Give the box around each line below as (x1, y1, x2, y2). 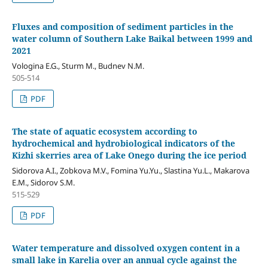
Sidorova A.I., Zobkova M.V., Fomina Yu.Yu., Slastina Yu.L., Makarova (11, 165, 249, 176)
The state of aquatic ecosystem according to (11, 125, 197, 137)
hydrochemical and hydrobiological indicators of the (11, 137, 235, 149)
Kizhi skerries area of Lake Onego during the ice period (11, 149, 246, 161)
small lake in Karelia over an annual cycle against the (11, 254, 237, 266)
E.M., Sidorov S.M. (11, 176, 75, 188)
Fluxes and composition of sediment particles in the (11, 20, 233, 32)
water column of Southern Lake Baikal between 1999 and (11, 32, 252, 44)
